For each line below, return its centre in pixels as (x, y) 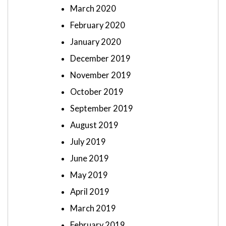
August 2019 (94, 125)
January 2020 (96, 42)
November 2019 (101, 75)
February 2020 (98, 25)
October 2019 (97, 92)
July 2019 (88, 142)
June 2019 (90, 159)
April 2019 (90, 192)
